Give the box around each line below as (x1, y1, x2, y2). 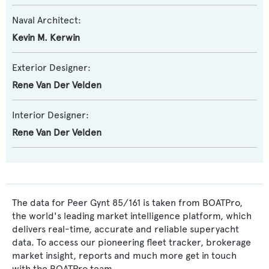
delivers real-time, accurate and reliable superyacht (12, 223, 239, 235)
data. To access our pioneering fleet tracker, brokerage (12, 237, 251, 248)
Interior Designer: (12, 109, 89, 121)
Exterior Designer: (12, 62, 91, 73)
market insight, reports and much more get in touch (12, 250, 237, 261)
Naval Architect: (12, 14, 81, 26)
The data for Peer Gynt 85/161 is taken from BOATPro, (12, 197, 243, 208)
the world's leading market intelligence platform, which (12, 210, 252, 222)
